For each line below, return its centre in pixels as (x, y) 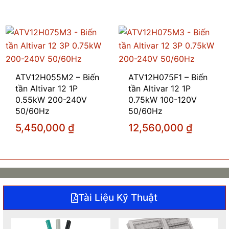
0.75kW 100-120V (163, 100)
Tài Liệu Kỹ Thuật (118, 198)
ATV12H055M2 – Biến (58, 77)
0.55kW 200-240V (51, 100)
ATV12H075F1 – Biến (168, 77)
